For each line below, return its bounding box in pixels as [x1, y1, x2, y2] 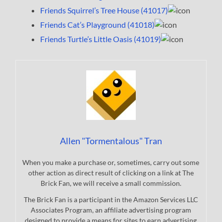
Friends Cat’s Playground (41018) [40, 20, 155, 30]
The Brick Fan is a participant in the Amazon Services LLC [23, 195, 198, 204]
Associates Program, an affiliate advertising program [30, 206, 191, 215]
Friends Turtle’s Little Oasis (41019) [40, 34, 162, 44]
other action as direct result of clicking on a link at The [28, 168, 194, 177]
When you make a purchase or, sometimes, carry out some [22, 158, 200, 167]
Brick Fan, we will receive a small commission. [40, 179, 181, 188]
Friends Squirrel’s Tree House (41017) [40, 5, 168, 15]
